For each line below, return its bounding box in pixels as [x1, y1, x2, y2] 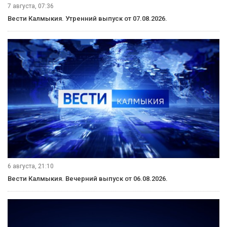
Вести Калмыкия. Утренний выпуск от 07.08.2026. [8, 14, 167, 22]
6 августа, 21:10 [8, 162, 54, 170]
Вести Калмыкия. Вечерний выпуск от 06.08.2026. [8, 174, 168, 182]
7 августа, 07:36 [8, 2, 54, 10]
